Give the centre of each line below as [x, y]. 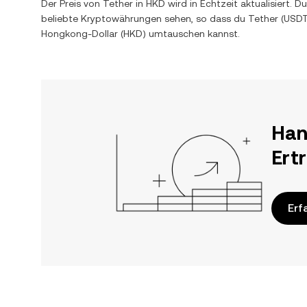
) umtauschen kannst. [191, 34]
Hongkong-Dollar [79, 34]
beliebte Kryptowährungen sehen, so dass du [145, 19]
